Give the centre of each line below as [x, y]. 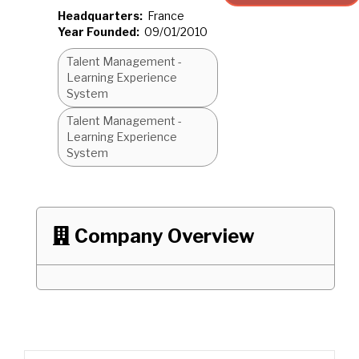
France [166, 16]
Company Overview [165, 236]
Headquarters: [100, 16]
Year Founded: [99, 32]
